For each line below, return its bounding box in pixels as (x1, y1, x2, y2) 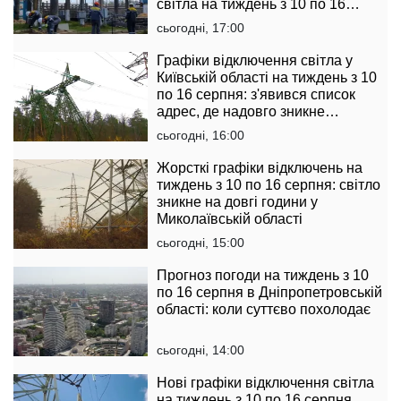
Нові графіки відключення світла (157, 375, 374, 390)
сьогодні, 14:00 (157, 343, 244, 357)
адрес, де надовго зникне (157, 104, 325, 119)
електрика (157, 121, 223, 136)
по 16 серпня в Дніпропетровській (157, 285, 382, 300)
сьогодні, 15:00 (157, 235, 244, 250)
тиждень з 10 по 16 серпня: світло (157, 177, 380, 192)
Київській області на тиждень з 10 (157, 70, 377, 85)
